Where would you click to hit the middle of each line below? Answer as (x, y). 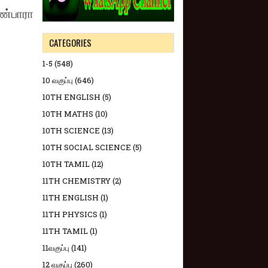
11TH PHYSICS (70, 214)
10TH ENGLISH (71, 97)
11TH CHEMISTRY (77, 181)
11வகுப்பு (56, 248)
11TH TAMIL (65, 231)
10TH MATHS (68, 114)
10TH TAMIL (66, 164)
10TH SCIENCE (71, 130)
